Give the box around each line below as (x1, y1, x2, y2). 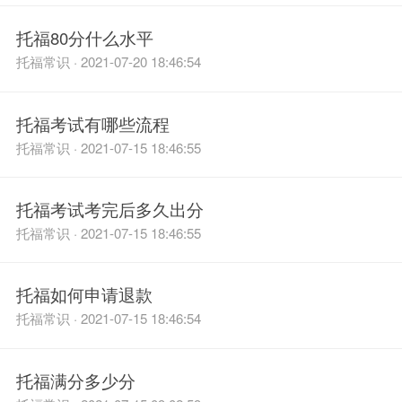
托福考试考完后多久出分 (15, 197, 204, 222)
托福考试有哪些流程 (15, 111, 170, 135)
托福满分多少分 (15, 368, 135, 392)
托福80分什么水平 (15, 26, 153, 50)
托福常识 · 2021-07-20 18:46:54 (15, 52, 201, 72)
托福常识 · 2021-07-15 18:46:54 (15, 309, 201, 328)
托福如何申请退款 (15, 283, 153, 307)
